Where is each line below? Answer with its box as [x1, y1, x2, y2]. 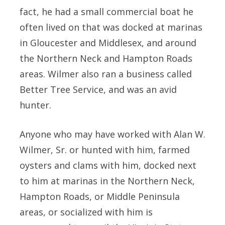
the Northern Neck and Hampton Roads [20, 52, 192, 65]
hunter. [20, 99, 51, 111]
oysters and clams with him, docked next [20, 159, 196, 172]
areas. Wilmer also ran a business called [20, 68, 192, 80]
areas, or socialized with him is [20, 206, 153, 218]
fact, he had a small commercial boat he [20, 6, 193, 18]
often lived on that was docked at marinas [20, 21, 202, 34]
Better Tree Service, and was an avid [20, 83, 177, 96]
